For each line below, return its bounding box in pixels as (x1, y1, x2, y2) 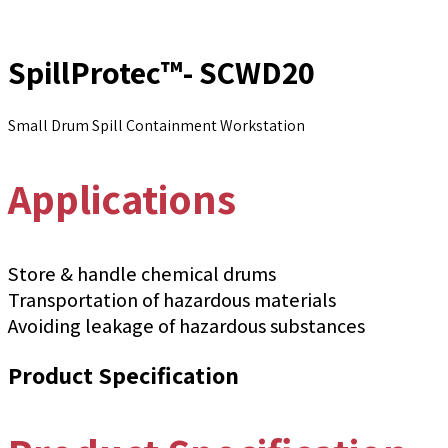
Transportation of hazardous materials (8, 286, 336, 313)
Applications (8, 170, 236, 226)
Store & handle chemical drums (8, 260, 276, 287)
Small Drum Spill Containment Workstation (8, 114, 305, 136)
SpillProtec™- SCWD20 (8, 51, 315, 94)
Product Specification (8, 358, 239, 391)
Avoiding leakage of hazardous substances (8, 312, 365, 339)
